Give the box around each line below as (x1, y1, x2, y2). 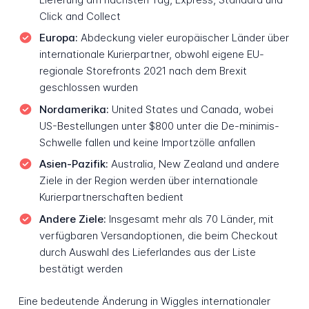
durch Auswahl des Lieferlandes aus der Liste (39, 246, 256, 259)
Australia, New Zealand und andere (108, 157, 279, 171)
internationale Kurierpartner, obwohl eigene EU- (39, 48, 264, 61)
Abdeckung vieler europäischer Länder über (77, 31, 289, 45)
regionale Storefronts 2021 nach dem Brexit (39, 64, 247, 78)
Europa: (39, 31, 78, 45)
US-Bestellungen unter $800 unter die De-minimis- (39, 119, 279, 132)
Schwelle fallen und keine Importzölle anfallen (39, 135, 255, 149)
